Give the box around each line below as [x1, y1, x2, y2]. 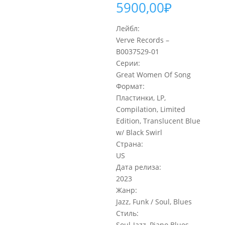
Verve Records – [116, 35, 170, 45]
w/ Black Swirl [116, 128, 163, 137]
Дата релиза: [116, 162, 162, 172]
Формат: [116, 81, 145, 91]
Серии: [116, 58, 141, 68]
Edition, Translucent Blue [116, 116, 201, 126]
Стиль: [116, 208, 139, 218]
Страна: [116, 139, 144, 149]
